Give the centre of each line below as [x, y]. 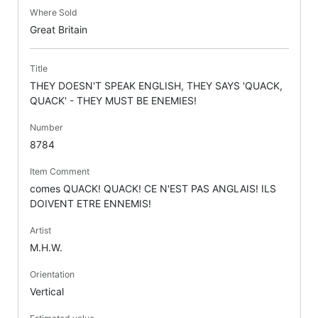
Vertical [46, 292]
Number [46, 128]
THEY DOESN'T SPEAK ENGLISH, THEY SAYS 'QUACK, [156, 86]
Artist [40, 231]
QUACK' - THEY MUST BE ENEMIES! [113, 101]
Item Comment [59, 172]
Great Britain [58, 30]
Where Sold [53, 13]
